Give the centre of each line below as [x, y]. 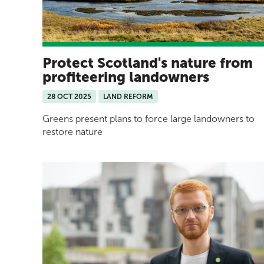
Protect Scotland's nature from [148, 63]
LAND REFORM [128, 97]
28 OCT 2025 [69, 97]
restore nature [72, 132]
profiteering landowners [126, 77]
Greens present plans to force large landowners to [148, 119]
